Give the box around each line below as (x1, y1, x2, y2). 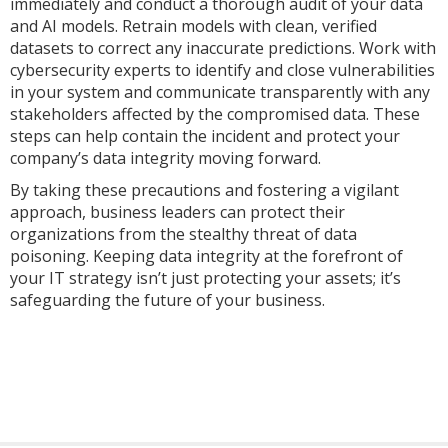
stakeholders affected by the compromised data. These (10, 103, 420, 125)
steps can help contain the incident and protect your (10, 125, 400, 147)
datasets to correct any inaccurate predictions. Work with (10, 37, 436, 59)
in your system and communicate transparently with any (10, 81, 430, 103)
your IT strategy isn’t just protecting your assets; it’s (10, 267, 401, 289)
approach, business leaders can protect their (10, 201, 345, 223)
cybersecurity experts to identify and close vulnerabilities (10, 59, 435, 81)
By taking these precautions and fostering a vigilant (10, 179, 399, 201)
